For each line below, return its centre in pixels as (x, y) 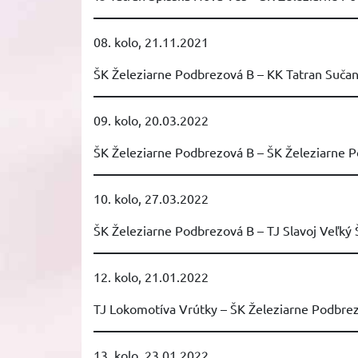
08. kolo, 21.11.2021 (151, 42)
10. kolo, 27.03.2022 (151, 198)
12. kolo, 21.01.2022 (151, 276)
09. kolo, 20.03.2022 (151, 120)
